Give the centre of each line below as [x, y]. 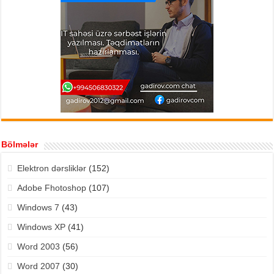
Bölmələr [20, 145]
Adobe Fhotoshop [51, 188]
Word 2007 [38, 266]
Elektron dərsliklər [51, 168]
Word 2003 [38, 247]
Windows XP [41, 227]
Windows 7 [38, 208]
